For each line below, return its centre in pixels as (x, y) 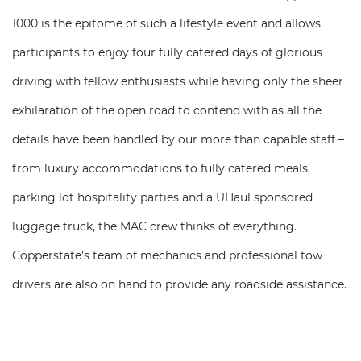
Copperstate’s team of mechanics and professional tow (167, 255)
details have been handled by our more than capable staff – (178, 139)
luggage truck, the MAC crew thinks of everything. (154, 226)
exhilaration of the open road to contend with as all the (167, 110)
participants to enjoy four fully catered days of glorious (167, 52)
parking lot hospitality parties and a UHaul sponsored (162, 197)
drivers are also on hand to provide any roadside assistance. (179, 284)
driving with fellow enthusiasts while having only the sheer (178, 81)
